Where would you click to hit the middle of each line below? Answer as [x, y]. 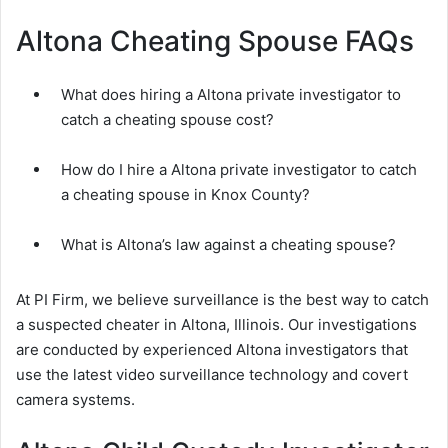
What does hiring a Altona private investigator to [231, 95]
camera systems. [75, 400]
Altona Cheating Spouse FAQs [215, 41]
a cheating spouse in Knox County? [185, 195]
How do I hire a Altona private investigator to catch [239, 170]
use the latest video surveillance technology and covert [212, 375]
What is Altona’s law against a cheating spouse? [228, 245]
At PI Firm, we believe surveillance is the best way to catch [222, 300]
